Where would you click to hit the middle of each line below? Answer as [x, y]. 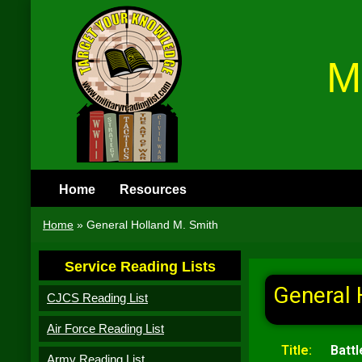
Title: [297, 350]
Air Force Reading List [105, 328]
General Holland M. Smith [152, 225]
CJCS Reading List [97, 298]
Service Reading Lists [140, 267]
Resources [153, 189]
